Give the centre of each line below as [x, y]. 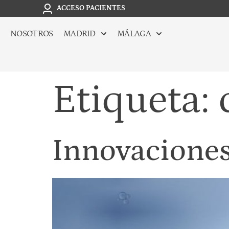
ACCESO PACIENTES [91, 8]
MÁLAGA [134, 34]
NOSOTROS [32, 34]
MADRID [79, 34]
